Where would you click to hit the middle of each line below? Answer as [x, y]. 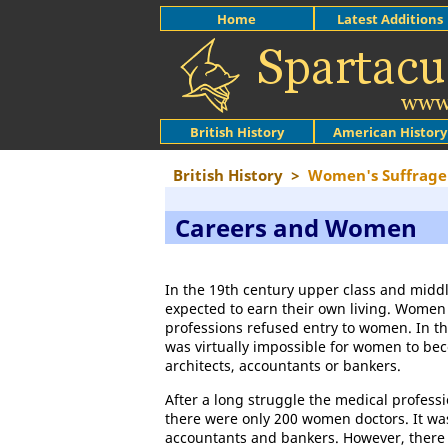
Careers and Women [296, 227]
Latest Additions [390, 18]
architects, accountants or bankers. [283, 365]
